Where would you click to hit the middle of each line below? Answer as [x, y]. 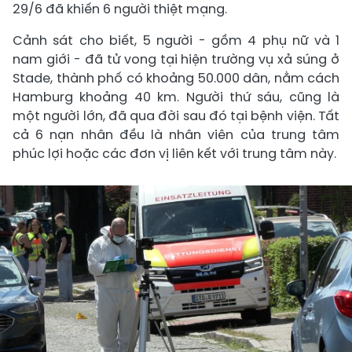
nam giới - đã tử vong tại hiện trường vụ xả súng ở [176, 59]
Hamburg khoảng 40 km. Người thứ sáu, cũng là [176, 97]
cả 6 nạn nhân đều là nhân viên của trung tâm [176, 135]
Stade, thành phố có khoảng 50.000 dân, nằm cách [176, 78]
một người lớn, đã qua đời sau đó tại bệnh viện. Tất [176, 116]
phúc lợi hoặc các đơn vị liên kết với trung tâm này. [174, 154]
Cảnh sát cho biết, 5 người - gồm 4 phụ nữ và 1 [176, 40]
